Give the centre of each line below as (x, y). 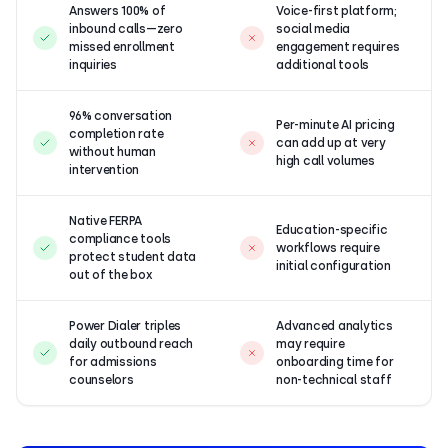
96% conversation (121, 115)
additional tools (323, 64)
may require (310, 343)
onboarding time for (335, 361)
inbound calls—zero (126, 28)
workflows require (328, 247)
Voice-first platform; (336, 10)
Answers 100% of (117, 10)
